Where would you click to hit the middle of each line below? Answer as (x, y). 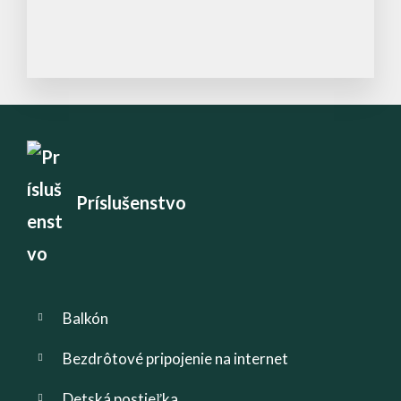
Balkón (85, 318)
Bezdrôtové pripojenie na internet (175, 358)
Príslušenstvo (131, 202)
